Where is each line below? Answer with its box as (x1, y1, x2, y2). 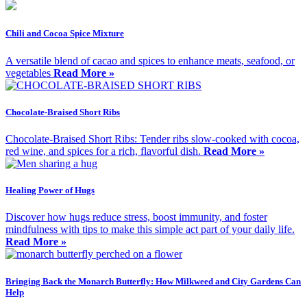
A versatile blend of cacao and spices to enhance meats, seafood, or (5, 54, 295, 66)
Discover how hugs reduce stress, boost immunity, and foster (5, 211, 267, 223)
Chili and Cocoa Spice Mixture (5, 28, 124, 39)
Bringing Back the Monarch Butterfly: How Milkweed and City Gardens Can (5, 275, 301, 286)
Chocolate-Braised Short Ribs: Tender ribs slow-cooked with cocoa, (5, 133, 299, 145)
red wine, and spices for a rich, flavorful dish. (5, 145, 204, 157)
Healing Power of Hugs (5, 185, 95, 196)
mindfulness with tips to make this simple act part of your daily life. (5, 223, 295, 236)
